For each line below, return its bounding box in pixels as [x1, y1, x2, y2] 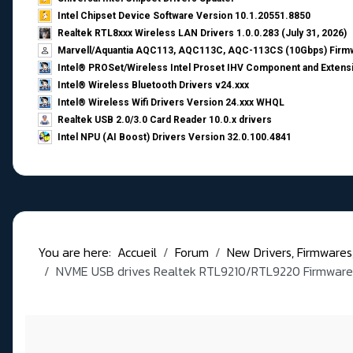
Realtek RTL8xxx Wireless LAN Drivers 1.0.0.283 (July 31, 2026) [58, 28, 347, 39]
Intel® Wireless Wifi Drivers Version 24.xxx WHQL [58, 97, 284, 109]
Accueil [117, 243, 157, 262]
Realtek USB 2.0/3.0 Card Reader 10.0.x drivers [58, 114, 272, 126]
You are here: [38, 243, 117, 262]
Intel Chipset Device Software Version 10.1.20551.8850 [58, 10, 310, 22]
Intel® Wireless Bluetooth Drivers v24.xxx [58, 80, 249, 91]
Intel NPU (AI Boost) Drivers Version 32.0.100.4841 [58, 132, 292, 143]
